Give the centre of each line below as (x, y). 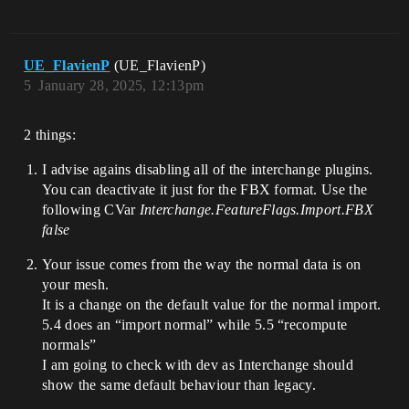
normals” (69, 345)
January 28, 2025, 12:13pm (121, 86)
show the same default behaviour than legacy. (179, 385)
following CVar (91, 210)
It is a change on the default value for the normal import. (212, 305)
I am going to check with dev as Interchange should (198, 365)
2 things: (50, 135)
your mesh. (76, 285)
